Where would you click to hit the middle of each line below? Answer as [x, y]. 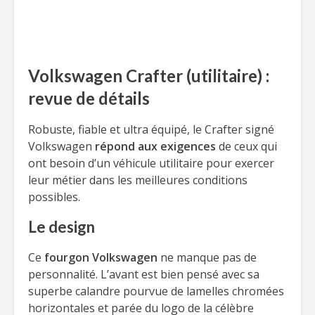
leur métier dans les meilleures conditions [138, 180]
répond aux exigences [155, 146]
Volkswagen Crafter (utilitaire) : [149, 76]
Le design [62, 227]
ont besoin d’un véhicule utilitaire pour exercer [151, 163]
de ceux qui [246, 146]
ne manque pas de [207, 257]
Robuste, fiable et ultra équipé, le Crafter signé [151, 129]
